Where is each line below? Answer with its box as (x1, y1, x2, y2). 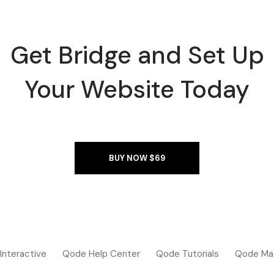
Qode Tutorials (155, 248, 219, 260)
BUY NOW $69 (109, 153, 165, 163)
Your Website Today (24, 73, 250, 105)
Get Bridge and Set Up (10, 39, 264, 71)
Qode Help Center (62, 248, 140, 260)
